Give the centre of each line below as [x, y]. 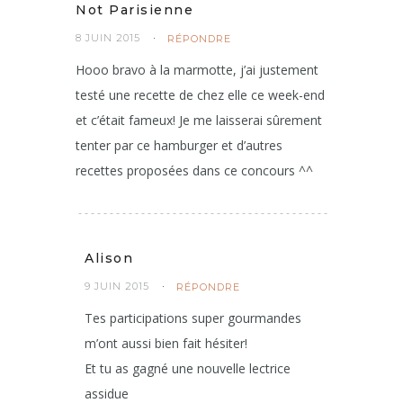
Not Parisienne [134, 10]
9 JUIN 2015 [117, 286]
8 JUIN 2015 [108, 38]
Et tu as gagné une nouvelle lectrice [188, 368]
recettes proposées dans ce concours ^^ [194, 170]
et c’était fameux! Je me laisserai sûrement [199, 120]
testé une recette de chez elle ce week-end [200, 95]
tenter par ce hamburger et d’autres [179, 145]
